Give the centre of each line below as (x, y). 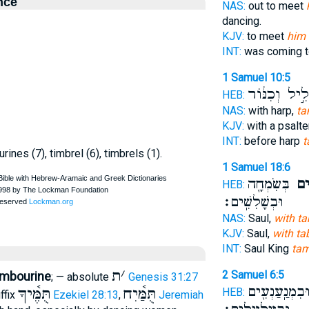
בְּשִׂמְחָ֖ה (268, 184)
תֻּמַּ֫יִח (139, 294)
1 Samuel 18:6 (256, 167)
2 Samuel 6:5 (253, 275)
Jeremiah (181, 295)
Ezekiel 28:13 (86, 295)
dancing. (241, 21)
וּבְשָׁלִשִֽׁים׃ (252, 202)
